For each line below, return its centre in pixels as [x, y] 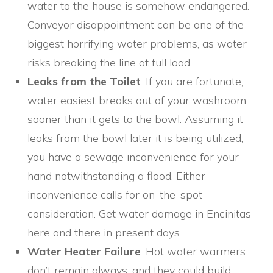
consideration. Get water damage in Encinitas [139, 214]
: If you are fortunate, [192, 82]
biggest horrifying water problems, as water [137, 44]
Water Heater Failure [84, 252]
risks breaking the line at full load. [110, 63]
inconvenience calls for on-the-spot [115, 195]
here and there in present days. [105, 233]
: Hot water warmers [193, 252]
